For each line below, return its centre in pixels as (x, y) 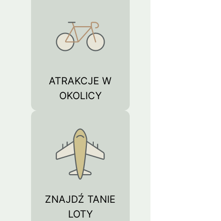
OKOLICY (80, 96)
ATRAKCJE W (80, 81)
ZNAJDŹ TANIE (80, 199)
